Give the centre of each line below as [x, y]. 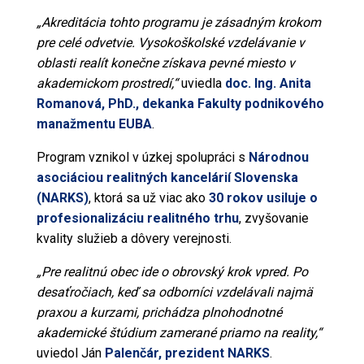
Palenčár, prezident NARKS [187, 353]
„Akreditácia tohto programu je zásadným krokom [178, 22]
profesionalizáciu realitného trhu [137, 218]
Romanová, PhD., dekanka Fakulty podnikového [180, 104]
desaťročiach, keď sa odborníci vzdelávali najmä [174, 292]
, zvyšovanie [273, 218]
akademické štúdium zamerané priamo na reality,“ [179, 333]
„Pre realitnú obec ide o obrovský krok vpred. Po [172, 272]
